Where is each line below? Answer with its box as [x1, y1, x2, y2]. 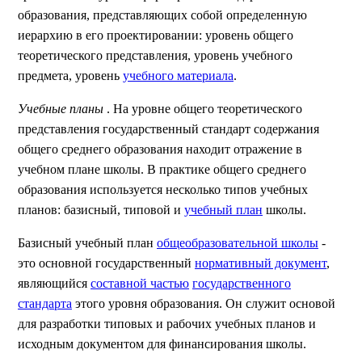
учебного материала [123, 69, 234, 82]
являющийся [18, 276, 90, 290]
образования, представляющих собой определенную [18, 8, 307, 22]
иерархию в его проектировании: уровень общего [18, 28, 293, 42]
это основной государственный [18, 256, 195, 270]
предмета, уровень [18, 69, 123, 82]
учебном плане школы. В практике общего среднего [18, 162, 306, 176]
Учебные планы [18, 102, 107, 116]
